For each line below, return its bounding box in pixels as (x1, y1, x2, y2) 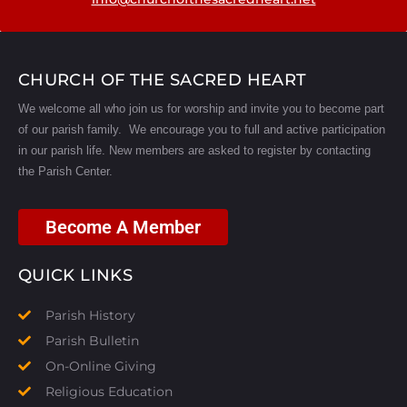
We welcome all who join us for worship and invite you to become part (18, 101, 384, 115)
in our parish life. (18, 143, 109, 157)
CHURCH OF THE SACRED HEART (18, 69, 307, 90)
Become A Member (45, 215, 201, 238)
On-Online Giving (45, 357, 156, 374)
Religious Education (45, 382, 173, 400)
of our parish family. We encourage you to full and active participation (18, 122, 385, 136)
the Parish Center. (18, 164, 113, 178)
